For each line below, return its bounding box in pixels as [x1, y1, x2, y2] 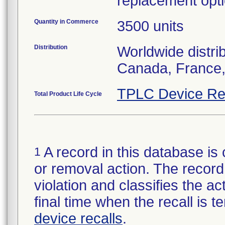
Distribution [34, 44, 67, 51]
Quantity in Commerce [34, 18, 98, 25]
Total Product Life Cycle [34, 90, 102, 97]
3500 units [117, 18, 184, 34]
